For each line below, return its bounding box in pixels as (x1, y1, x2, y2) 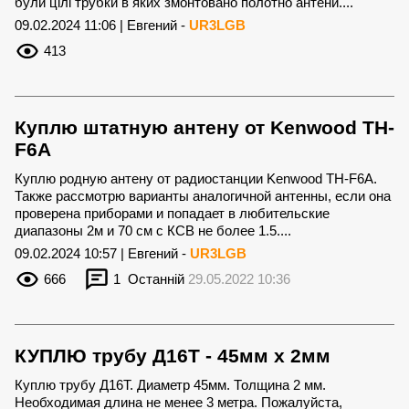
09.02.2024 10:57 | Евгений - (15, 246, 190, 261)
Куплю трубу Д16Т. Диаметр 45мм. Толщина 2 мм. (15, 377, 326, 393)
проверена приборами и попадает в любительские (15, 205, 330, 221)
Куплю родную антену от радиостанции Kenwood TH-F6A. (15, 171, 377, 186)
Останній (121, 271, 188, 288)
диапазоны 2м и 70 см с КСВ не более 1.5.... (15, 223, 291, 238)
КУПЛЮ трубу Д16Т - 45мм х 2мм (15, 345, 330, 366)
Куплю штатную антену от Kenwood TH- (15, 117, 394, 138)
